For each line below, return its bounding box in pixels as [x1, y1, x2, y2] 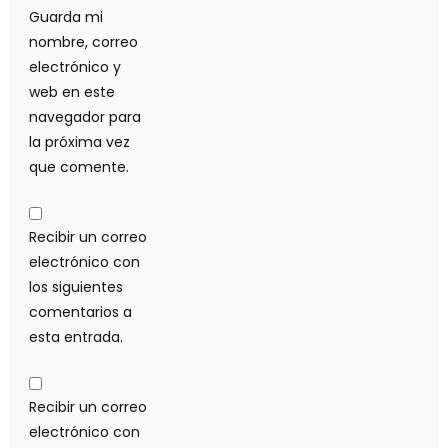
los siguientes [28, 277, 123, 298]
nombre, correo [28, 32, 138, 53]
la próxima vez [28, 132, 130, 153]
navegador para [28, 107, 141, 128]
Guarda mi [28, 7, 103, 28]
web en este [28, 82, 115, 103]
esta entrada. [28, 327, 123, 348]
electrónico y [28, 57, 121, 78]
